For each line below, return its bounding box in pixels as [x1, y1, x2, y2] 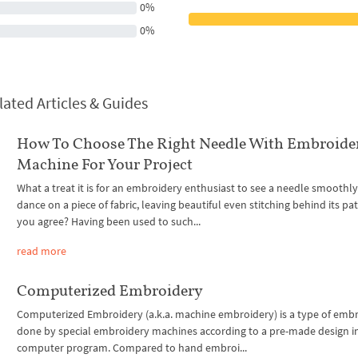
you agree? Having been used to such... [17, 214, 201, 229]
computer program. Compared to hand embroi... [17, 340, 248, 356]
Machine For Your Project [17, 154, 193, 174]
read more [17, 244, 67, 259]
